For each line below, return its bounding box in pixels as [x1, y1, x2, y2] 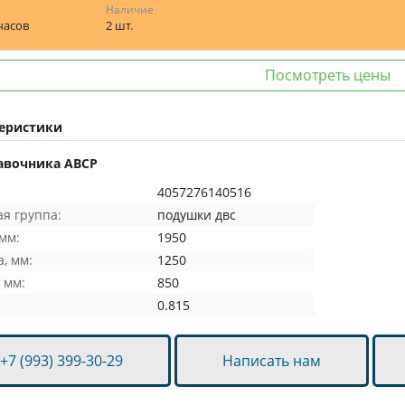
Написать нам [221, 350, 321, 371]
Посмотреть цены [265, 64, 391, 85]
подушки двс [156, 205, 236, 223]
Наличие [105, 2, 154, 18]
